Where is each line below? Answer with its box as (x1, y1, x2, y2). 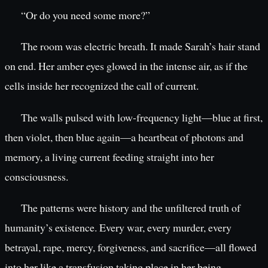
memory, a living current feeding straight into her (5, 149, 214, 164)
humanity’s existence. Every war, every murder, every (5, 220, 232, 234)
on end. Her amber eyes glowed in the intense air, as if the (5, 59, 248, 74)
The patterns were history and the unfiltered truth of (20, 200, 240, 215)
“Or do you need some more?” (20, 8, 150, 23)
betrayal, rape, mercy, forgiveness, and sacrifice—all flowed (5, 239, 257, 254)
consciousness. (5, 169, 68, 184)
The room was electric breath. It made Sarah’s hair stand (20, 39, 260, 54)
